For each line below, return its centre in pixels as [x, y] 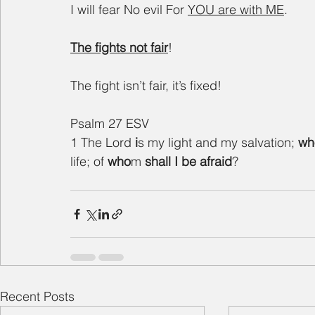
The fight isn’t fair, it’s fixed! [146, 86]
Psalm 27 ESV [110, 124]
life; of [89, 162]
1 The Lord [103, 143]
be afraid [207, 162]
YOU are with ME [236, 10]
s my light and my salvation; [218, 143]
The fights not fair [119, 48]
